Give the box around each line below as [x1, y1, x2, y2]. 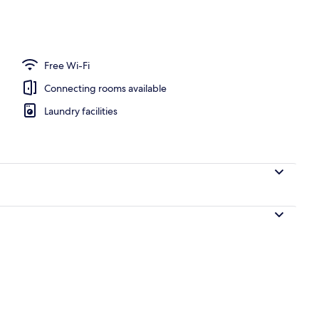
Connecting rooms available [44, 81, 167, 95]
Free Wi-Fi [44, 58, 90, 72]
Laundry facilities [44, 104, 117, 117]
